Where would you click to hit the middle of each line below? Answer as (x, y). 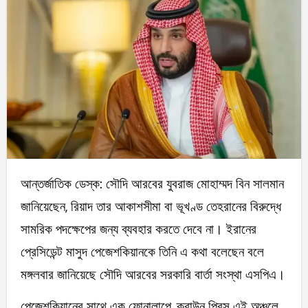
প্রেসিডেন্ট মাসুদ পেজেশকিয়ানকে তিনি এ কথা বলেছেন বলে (142, 252)
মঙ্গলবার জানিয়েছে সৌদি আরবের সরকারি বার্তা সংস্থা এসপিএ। (153, 275)
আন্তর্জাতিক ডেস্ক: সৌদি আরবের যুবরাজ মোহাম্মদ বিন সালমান (26, 184)
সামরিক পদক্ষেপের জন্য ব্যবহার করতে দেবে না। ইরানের (138, 230)
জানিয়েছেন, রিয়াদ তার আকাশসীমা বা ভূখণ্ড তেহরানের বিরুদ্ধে (151, 207)
